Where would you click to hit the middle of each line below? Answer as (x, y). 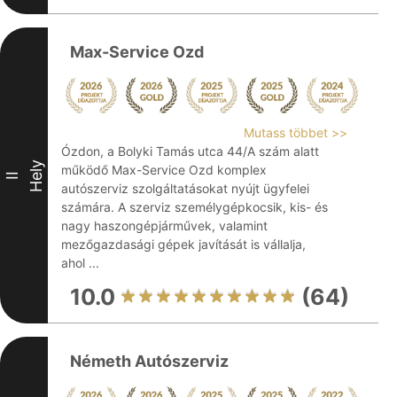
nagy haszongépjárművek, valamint (164, 226)
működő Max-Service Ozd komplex (164, 170)
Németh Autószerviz (149, 361)
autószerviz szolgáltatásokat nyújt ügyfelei (185, 188)
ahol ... (80, 263)
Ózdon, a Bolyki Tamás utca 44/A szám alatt (190, 151)
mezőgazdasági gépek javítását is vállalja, (183, 244)
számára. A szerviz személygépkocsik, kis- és (195, 207)
